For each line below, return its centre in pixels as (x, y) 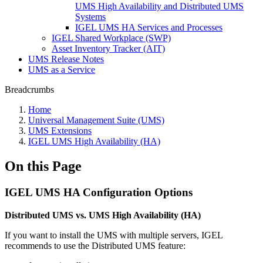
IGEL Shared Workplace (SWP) (111, 38)
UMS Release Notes (66, 59)
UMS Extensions (60, 131)
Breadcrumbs (29, 90)
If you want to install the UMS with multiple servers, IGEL (114, 235)
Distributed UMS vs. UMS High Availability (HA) (103, 215)
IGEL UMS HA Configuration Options (99, 192)
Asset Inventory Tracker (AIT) (108, 48)
